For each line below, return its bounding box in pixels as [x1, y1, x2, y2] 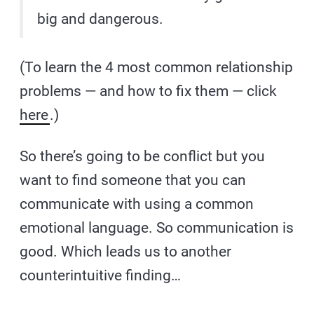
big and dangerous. [37, 11, 164, 28]
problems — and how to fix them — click [20, 83, 278, 100]
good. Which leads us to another [20, 243, 232, 261]
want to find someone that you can [20, 172, 247, 189]
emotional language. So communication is [20, 219, 294, 237]
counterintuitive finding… [20, 267, 182, 285]
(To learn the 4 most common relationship [20, 59, 294, 76]
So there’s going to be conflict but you [20, 148, 266, 165]
